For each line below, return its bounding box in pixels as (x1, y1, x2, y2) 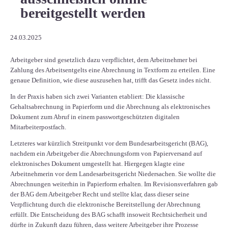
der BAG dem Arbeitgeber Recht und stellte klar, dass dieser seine (10, 190, 189, 198)
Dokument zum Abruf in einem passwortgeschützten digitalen (10, 112, 180, 121)
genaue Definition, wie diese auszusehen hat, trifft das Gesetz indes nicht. (10, 76, 211, 84)
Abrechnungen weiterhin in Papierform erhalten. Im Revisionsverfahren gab (10, 180, 218, 188)
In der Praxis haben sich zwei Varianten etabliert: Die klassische (10, 92, 185, 100)
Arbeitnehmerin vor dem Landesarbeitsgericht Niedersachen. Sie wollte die (10, 169, 216, 178)
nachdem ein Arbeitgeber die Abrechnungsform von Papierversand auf (10, 149, 202, 157)
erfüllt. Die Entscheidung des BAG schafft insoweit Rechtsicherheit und (10, 210, 207, 218)
